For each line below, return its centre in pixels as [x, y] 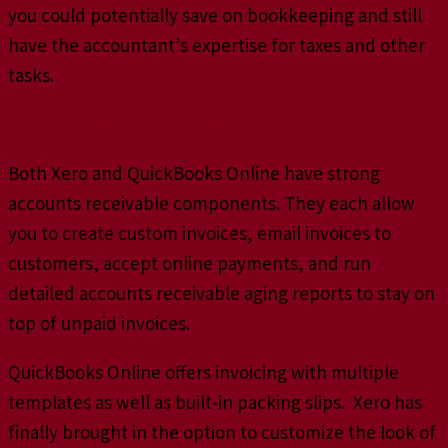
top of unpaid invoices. [99, 322]
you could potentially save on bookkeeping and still [215, 15]
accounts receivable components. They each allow [211, 202]
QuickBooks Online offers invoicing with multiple [203, 371]
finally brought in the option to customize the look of [222, 431]
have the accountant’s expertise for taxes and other [216, 45]
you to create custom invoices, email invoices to [199, 232]
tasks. [31, 75]
